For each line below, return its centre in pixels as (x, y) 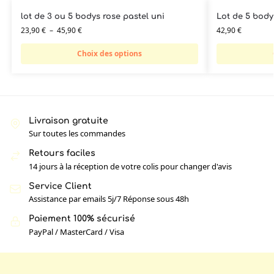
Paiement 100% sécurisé (82, 219)
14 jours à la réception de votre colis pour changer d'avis (130, 166)
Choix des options (109, 54)
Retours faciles (62, 154)
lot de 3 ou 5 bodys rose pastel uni (92, 17)
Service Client (60, 186)
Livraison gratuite (68, 121)
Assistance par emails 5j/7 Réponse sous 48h (109, 199)
